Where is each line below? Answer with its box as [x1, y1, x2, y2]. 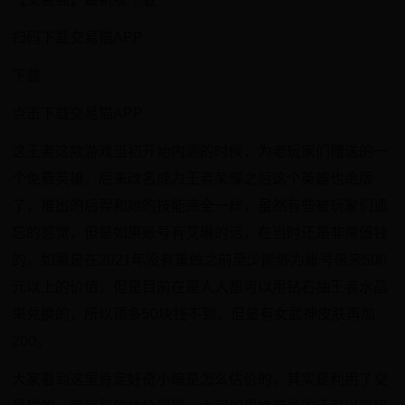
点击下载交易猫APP [12, 106, 144, 121]
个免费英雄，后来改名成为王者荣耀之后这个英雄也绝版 [12, 171, 374, 186]
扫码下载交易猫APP [12, 30, 144, 45]
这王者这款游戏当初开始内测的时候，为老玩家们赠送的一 [12, 144, 389, 159]
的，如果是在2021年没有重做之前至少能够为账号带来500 [12, 252, 388, 268]
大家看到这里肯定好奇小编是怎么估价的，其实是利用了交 [12, 372, 389, 387]
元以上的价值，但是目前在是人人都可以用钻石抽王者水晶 [12, 279, 389, 295]
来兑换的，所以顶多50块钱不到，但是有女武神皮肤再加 [12, 306, 376, 322]
